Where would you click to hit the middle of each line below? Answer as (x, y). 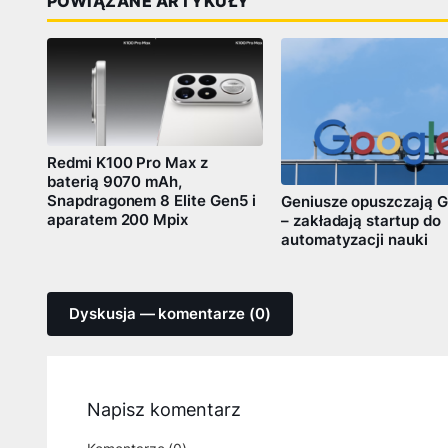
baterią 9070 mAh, (115, 181)
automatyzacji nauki (354, 240)
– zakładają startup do (360, 221)
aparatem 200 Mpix (118, 219)
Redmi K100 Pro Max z (127, 162)
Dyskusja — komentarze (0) (170, 314)
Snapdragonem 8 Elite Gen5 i (151, 200)
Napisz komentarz (164, 410)
